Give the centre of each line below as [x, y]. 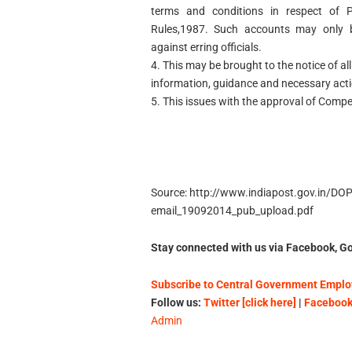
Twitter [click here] [249, 302]
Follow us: [177, 302]
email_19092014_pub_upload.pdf [232, 211]
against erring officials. [206, 48]
